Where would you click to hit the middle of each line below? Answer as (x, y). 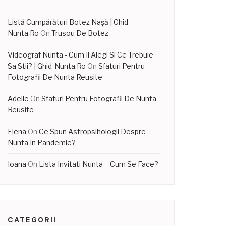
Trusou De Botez (80, 33)
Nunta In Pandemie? (42, 143)
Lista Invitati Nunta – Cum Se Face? (99, 164)
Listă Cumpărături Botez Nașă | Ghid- (69, 22)
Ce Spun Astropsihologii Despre (92, 131)
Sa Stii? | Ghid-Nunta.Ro (47, 66)
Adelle (18, 99)
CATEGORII (32, 220)
